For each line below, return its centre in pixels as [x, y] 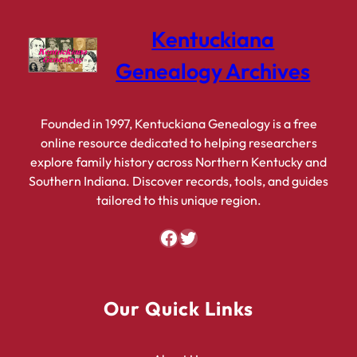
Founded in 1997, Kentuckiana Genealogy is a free [178, 124]
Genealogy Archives [213, 71]
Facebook [163, 237]
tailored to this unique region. [178, 200]
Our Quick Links [178, 309]
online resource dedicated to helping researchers [178, 143]
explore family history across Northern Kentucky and [178, 162]
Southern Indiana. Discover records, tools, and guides [178, 181]
